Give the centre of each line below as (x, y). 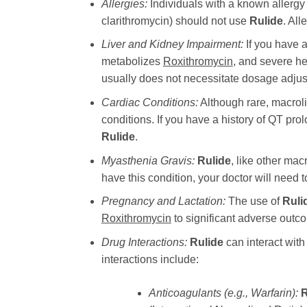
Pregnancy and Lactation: (163, 201)
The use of (254, 201)
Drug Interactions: (144, 242)
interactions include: (150, 259)
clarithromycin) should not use (175, 21)
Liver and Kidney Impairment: (172, 45)
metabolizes (132, 62)
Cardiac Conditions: (149, 102)
